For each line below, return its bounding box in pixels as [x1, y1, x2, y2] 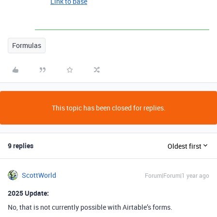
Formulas [12, 41, 41, 50]
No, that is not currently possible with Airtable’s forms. [8, 202, 172, 212]
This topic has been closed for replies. [51, 103, 166, 113]
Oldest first [168, 141, 201, 151]
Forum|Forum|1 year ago [145, 171, 209, 180]
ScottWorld [22, 170, 56, 180]
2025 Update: [8, 188, 49, 198]
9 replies [8, 141, 33, 151]
